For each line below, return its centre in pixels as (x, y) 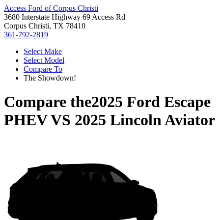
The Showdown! (50, 78)
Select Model (44, 60)
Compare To (43, 69)
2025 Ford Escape (151, 102)
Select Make (43, 51)
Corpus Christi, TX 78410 (45, 26)
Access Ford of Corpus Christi (51, 8)
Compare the (48, 102)
